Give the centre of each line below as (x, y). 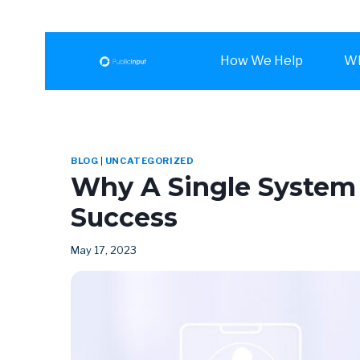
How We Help (261, 61)
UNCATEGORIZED (149, 161)
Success (124, 217)
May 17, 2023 (104, 251)
